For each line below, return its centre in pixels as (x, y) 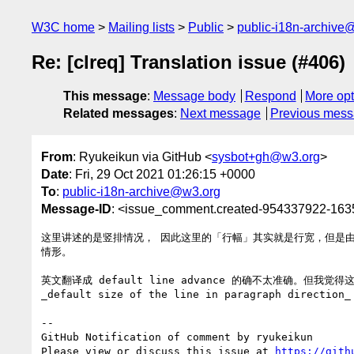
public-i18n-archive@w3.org (141, 191)
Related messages (119, 114)
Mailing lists (141, 27)
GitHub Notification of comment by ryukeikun (177, 337)
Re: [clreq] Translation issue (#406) (188, 62)
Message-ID (76, 209)
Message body (194, 96)
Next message (220, 114)
